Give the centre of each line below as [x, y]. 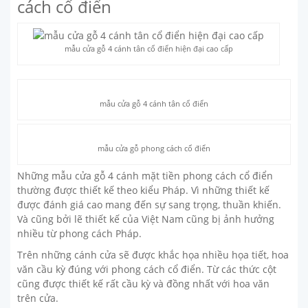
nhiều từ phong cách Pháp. [79, 234]
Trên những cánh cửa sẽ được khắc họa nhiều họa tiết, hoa [153, 255]
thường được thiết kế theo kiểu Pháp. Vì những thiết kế [143, 190]
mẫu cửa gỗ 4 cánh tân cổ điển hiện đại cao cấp [148, 49]
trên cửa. [38, 298]
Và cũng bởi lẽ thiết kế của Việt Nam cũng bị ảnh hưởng [146, 219]
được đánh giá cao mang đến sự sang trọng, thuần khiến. [149, 205]
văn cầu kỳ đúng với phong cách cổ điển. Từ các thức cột [147, 269]
